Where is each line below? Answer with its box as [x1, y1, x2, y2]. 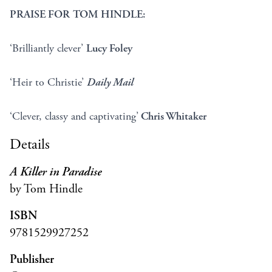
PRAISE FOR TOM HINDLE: [10, 7, 146, 22]
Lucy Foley [86, 41, 132, 56]
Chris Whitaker [138, 109, 206, 124]
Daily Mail [87, 75, 134, 90]
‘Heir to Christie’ [10, 75, 87, 90]
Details [10, 135, 50, 154]
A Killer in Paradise [10, 165, 101, 180]
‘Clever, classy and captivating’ [10, 109, 138, 124]
